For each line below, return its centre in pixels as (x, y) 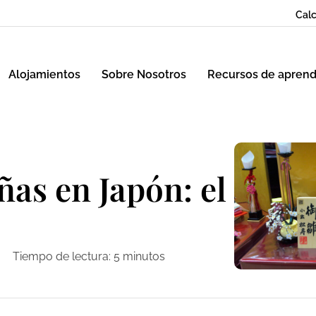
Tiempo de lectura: (62, 257)
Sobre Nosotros (144, 75)
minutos (144, 257)
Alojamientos (45, 75)
